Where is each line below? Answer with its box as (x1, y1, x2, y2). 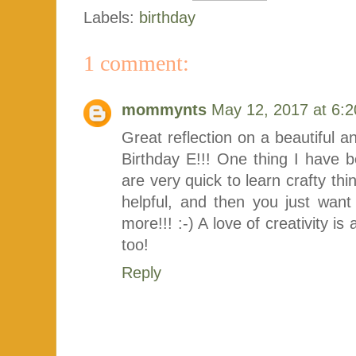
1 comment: (83, 50, 189, 75)
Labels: (83, 8, 139, 26)
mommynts (122, 100, 207, 118)
